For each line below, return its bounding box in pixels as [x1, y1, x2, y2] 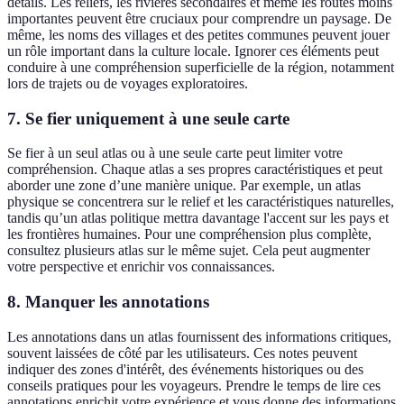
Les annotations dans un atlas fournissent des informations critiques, [7, 328, 391, 344]
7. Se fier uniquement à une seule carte [7, 108, 289, 128]
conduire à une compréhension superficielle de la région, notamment [7, 60, 394, 76]
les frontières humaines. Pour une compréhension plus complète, [7, 226, 372, 243]
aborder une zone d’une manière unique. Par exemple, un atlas [7, 178, 361, 194]
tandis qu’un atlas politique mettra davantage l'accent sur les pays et [7, 210, 389, 226]
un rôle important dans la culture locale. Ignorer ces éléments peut [7, 43, 379, 60]
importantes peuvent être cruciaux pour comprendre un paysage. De [7, 11, 391, 27]
